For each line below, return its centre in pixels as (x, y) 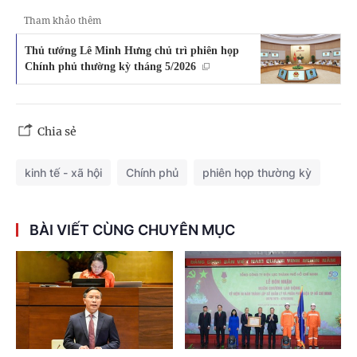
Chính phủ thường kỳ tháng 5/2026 (110, 66)
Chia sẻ (57, 132)
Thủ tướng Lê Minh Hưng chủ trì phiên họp (132, 50)
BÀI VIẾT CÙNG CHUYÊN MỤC (132, 230)
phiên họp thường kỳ (257, 173)
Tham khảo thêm (63, 20)
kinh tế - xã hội (63, 173)
